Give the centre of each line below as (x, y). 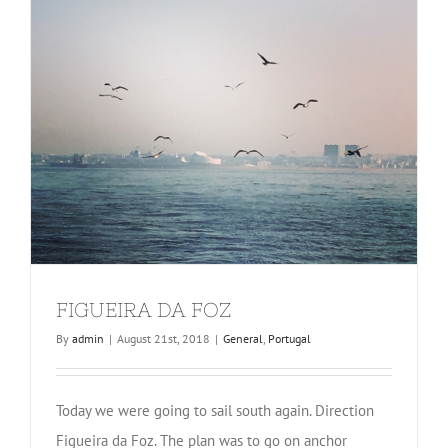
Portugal (289, 339)
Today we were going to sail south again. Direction (215, 411)
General (243, 339)
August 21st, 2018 (163, 339)
